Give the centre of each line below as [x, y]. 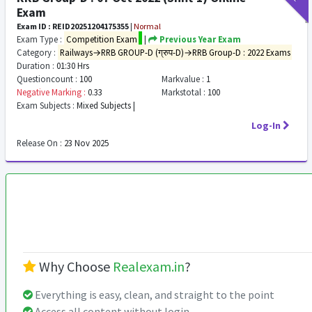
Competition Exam [101, 39]
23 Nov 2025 [85, 143]
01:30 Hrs [72, 65]
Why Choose [75, 266]
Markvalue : [182, 79]
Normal [147, 26]
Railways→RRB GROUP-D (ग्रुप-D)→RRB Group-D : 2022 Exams [175, 52]
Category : [36, 52]
